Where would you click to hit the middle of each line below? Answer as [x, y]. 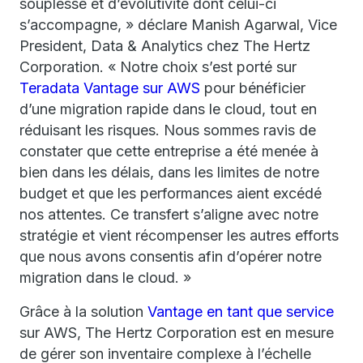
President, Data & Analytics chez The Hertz [165, 46]
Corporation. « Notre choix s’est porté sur [158, 67]
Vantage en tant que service [241, 312]
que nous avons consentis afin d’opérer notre [171, 256]
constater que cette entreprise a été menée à [169, 151]
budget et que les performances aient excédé [171, 193]
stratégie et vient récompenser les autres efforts [179, 235]
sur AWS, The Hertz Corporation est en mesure [177, 333]
